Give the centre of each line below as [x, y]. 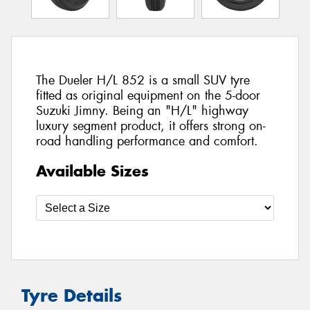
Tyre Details [72, 295]
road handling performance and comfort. [147, 142]
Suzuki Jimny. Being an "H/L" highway [142, 111]
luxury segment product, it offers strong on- [151, 126]
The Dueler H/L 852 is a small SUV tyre [143, 81]
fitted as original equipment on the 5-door [148, 96]
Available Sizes [92, 171]
